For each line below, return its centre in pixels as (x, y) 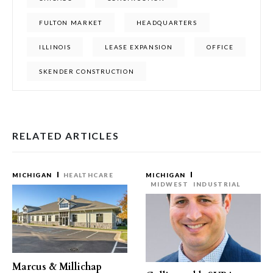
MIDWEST (170, 184)
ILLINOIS (55, 47)
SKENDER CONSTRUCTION (87, 71)
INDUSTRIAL (217, 184)
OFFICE (220, 47)
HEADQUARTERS (167, 23)
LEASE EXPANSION (139, 47)
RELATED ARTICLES (66, 136)
